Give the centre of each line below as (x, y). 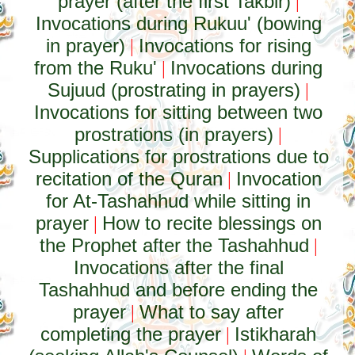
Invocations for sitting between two (179, 112)
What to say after (212, 312)
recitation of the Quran (129, 179)
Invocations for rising (225, 46)
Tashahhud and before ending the (179, 290)
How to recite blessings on (212, 223)
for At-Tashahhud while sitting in (179, 201)
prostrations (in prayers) (174, 134)
